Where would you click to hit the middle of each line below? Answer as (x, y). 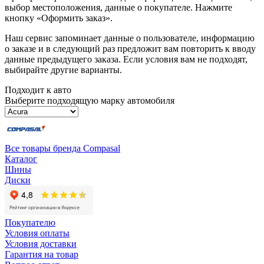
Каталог (21, 159)
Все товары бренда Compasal (62, 148)
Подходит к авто (38, 90)
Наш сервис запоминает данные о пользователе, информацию (130, 38)
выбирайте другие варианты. (63, 70)
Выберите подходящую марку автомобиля (90, 101)
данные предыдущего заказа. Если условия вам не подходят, (126, 60)
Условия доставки (41, 244)
